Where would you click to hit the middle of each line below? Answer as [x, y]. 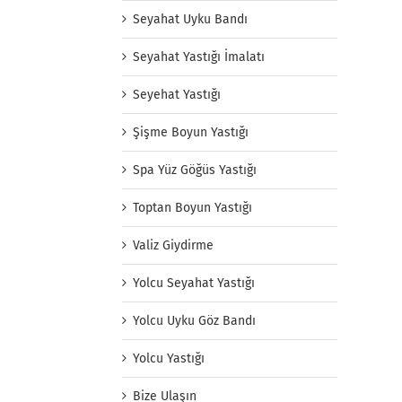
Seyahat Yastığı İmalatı [199, 57]
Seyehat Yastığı [177, 95]
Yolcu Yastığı [169, 359]
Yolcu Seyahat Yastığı [194, 284]
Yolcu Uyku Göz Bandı [194, 321]
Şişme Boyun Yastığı [191, 133]
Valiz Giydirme [173, 246]
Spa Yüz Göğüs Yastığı [195, 170]
